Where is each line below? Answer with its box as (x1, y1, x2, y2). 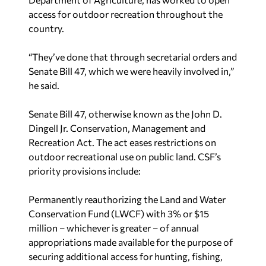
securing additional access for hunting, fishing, (28, 251, 223, 262)
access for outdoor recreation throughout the (28, 8, 223, 20)
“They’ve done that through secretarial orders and (28, 51, 237, 62)
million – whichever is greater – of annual (28, 222, 199, 233)
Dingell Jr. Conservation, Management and (28, 122, 205, 134)
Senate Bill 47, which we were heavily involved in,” (28, 65, 234, 77)
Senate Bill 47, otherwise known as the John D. (28, 108, 222, 119)
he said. (28, 80, 59, 91)
